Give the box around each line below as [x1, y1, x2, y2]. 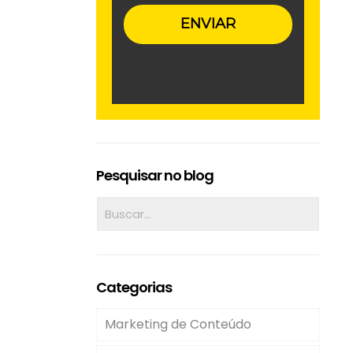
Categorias [96, 277, 172, 297]
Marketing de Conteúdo [105, 315, 251, 333]
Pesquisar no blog [96, 165, 214, 185]
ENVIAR [180, 15, 236, 33]
